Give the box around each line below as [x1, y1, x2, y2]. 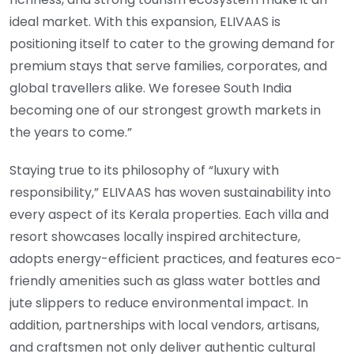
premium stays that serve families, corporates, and [9, 56, 327, 75]
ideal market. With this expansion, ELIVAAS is [9, 12, 281, 31]
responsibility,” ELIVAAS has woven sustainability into [9, 183, 331, 202]
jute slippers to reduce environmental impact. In [9, 294, 308, 313]
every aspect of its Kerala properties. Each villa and [9, 205, 329, 224]
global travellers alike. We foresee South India [9, 78, 292, 97]
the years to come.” [9, 122, 132, 141]
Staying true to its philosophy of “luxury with [9, 161, 279, 180]
